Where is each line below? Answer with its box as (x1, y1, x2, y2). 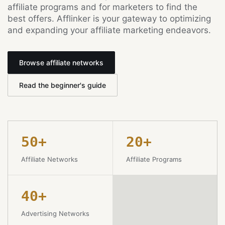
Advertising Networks (21, 209, 89, 217)
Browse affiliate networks (19, 58, 103, 67)
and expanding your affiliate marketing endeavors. (8, 25, 211, 35)
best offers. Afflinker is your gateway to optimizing (8, 14, 211, 24)
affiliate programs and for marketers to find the (8, 2, 197, 12)
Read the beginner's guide (19, 81, 106, 89)
